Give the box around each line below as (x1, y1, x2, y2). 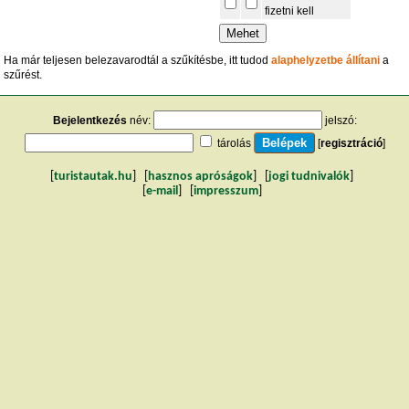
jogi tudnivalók (268, 171, 350, 184)
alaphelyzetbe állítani (271, 54, 381, 68)
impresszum (193, 185, 258, 198)
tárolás (216, 137, 251, 151)
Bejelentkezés (52, 114, 127, 128)
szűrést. (4, 68, 43, 82)
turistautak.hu (54, 171, 132, 184)
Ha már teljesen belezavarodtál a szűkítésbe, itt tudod (4, 54, 272, 68)
